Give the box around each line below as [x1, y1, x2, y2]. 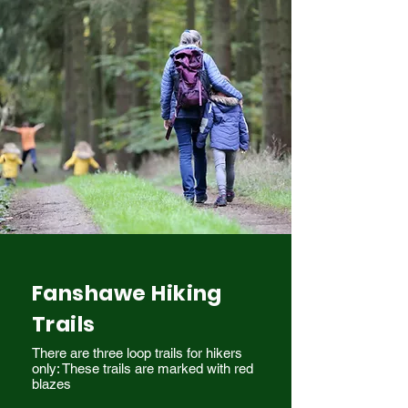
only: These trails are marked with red [32, 361, 253, 376]
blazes [32, 376, 71, 392]
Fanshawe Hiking [32, 279, 222, 308]
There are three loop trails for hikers [32, 345, 242, 361]
